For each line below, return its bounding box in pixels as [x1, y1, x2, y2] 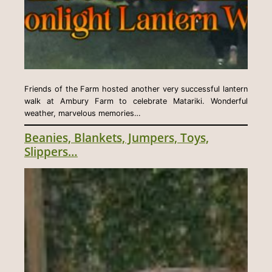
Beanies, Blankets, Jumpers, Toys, [24, 129, 209, 146]
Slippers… [24, 143, 78, 160]
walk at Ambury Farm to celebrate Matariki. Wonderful [24, 96, 248, 106]
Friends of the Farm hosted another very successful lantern [24, 84, 248, 93]
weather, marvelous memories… [24, 108, 141, 118]
